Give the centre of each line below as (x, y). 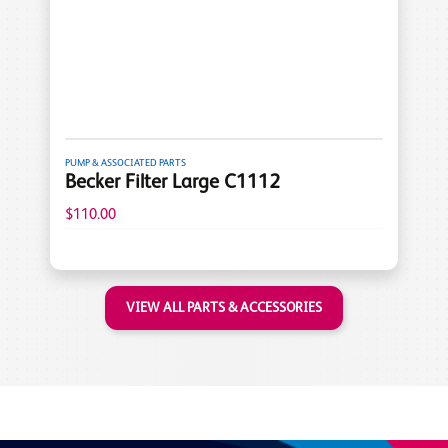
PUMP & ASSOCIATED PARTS (125, 162)
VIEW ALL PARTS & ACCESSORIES (224, 307)
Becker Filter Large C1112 (172, 183)
